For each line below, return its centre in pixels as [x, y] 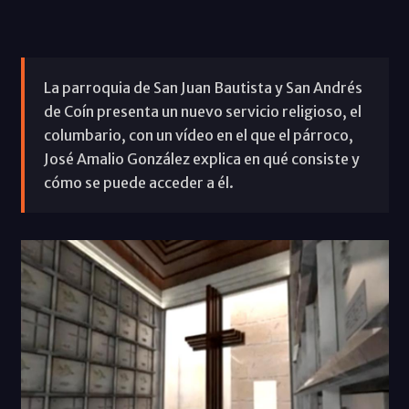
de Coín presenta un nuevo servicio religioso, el [202, 111]
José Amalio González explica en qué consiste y [201, 158]
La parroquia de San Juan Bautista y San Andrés [203, 87]
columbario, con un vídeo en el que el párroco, [198, 135]
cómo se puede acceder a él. [138, 182]
